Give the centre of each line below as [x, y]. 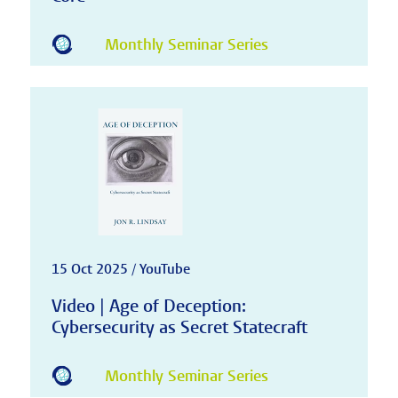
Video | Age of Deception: [148, 306]
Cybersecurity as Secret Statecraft [179, 327]
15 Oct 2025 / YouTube [120, 269]
